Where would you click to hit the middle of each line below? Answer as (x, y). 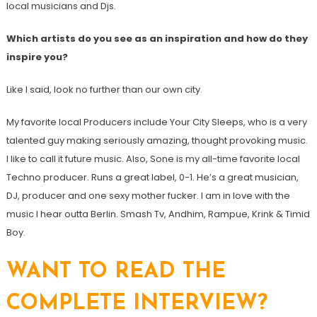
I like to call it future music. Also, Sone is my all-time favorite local (153, 158)
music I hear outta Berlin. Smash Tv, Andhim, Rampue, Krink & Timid (158, 214)
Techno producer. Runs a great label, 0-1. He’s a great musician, (152, 177)
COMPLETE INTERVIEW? (137, 304)
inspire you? (37, 57)
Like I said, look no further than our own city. (104, 89)
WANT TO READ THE (116, 272)
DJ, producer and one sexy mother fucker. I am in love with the (148, 195)
